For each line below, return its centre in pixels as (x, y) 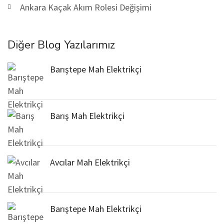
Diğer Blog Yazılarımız (61, 45)
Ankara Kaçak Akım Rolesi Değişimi (86, 7)
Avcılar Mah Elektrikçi (90, 162)
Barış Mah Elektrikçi (87, 116)
